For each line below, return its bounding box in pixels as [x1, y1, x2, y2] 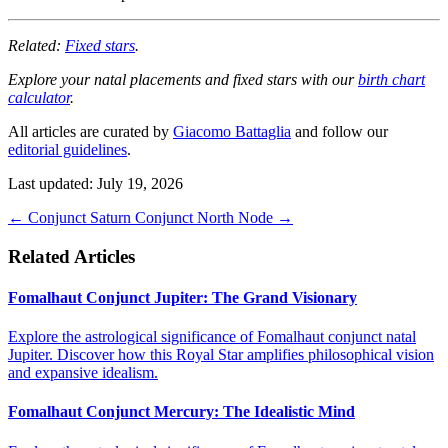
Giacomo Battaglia [173, 122, 291, 140]
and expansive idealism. [8, 364, 158, 382]
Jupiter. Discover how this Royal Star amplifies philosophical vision [8, 346, 434, 364]
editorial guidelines [8, 140, 127, 158]
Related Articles [8, 245, 135, 267]
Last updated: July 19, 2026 [8, 174, 183, 192]
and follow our [291, 122, 388, 140]
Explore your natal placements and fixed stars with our [8, 70, 358, 88]
